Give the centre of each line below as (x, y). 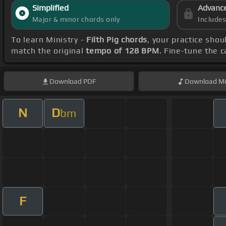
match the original (49, 51)
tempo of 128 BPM (123, 51)
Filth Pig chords (117, 40)
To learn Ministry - (49, 40)
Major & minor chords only (76, 19)
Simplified (50, 8)
